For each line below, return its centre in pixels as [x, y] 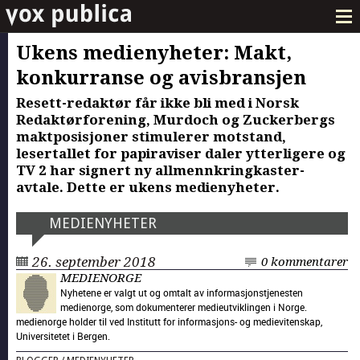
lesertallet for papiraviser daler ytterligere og [181, 153]
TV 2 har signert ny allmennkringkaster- [160, 170]
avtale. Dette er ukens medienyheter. [148, 187]
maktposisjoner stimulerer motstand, [151, 136]
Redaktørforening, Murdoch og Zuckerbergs [176, 119]
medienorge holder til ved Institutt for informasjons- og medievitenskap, [169, 321]
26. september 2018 [94, 262]
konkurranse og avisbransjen [161, 78]
